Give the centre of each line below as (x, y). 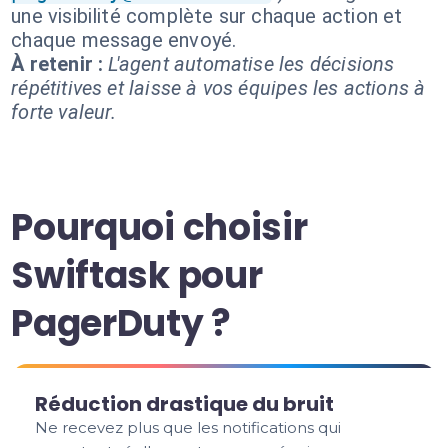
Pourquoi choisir (159, 227)
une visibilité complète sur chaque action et (207, 16)
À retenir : (57, 64)
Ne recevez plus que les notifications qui (188, 427)
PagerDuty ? (121, 323)
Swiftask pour (137, 275)
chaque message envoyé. (124, 40)
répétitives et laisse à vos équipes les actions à (218, 88)
